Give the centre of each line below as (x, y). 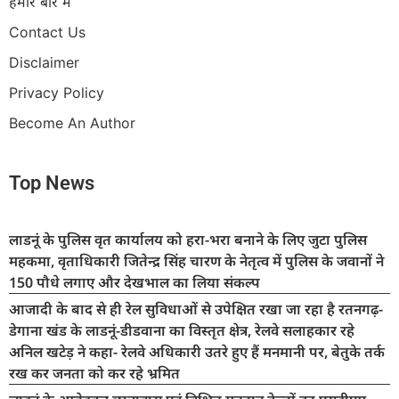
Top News (52, 183)
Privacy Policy (57, 92)
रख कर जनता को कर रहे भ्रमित (94, 373)
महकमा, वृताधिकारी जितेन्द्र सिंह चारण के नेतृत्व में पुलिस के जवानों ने (196, 261)
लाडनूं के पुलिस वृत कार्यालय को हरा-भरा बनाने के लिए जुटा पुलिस (188, 239)
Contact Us (47, 32)
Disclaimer (44, 62)
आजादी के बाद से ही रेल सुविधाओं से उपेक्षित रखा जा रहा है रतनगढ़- (196, 309)
